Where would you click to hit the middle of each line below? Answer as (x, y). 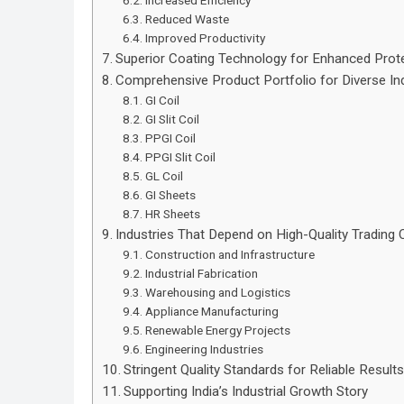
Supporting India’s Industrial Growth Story (246, 392)
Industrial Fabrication (201, 274)
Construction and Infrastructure (230, 255)
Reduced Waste (187, 19)
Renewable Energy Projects (217, 331)
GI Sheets (170, 195)
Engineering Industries (204, 349)
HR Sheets (172, 214)
